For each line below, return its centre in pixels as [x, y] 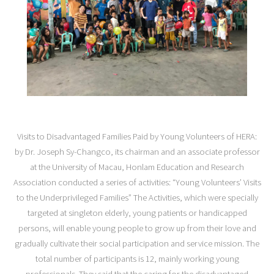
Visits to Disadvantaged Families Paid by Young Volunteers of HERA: [137, 137]
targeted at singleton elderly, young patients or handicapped [137, 213]
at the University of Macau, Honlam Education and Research [137, 167]
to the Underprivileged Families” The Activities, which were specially [137, 198]
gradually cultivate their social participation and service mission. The [137, 244]
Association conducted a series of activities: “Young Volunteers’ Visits [137, 183]
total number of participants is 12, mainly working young [137, 259]
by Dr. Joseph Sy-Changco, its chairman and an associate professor [137, 152]
